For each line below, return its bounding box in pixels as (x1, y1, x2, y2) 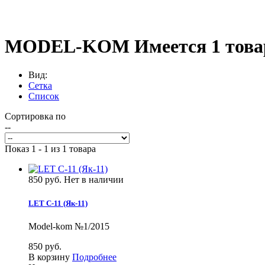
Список (28, 91, 59, 102)
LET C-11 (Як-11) (28, 198, 88, 208)
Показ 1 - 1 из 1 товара (5, 144, 96, 154)
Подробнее (72, 251, 117, 262)
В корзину (28, 251, 70, 262)
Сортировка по (5, 111, 66, 122)
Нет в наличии (64, 174, 124, 185)
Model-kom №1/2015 (28, 221, 109, 231)
